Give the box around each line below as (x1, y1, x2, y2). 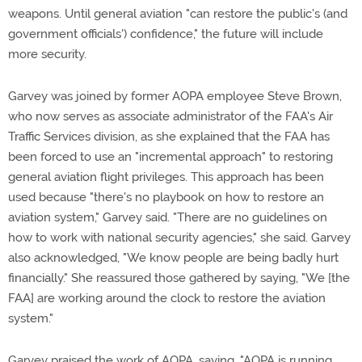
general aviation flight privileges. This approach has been (8, 170, 324, 184)
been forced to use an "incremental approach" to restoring (8, 149, 333, 164)
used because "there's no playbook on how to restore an (8, 190, 324, 204)
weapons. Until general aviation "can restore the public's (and (8, 6, 347, 21)
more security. (8, 47, 86, 61)
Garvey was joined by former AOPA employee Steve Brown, (8, 89, 342, 103)
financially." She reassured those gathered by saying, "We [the (8, 271, 350, 285)
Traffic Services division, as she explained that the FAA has (8, 129, 330, 144)
